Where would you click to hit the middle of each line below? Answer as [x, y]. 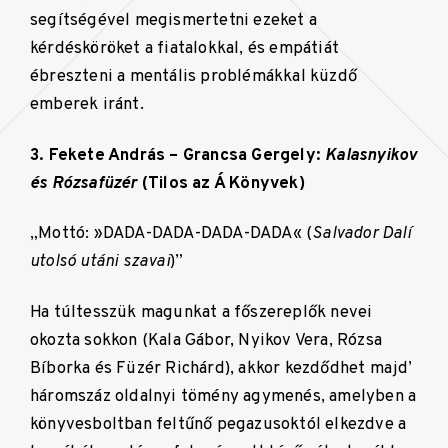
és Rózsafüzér [84, 183]
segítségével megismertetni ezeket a [173, 21]
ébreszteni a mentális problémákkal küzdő [194, 77]
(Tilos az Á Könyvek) [221, 183]
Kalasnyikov [371, 155]
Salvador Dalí [361, 234]
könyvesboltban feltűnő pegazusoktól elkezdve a [218, 424]
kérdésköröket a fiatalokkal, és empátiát [184, 49]
